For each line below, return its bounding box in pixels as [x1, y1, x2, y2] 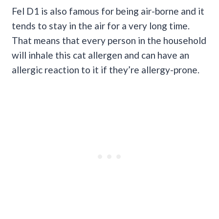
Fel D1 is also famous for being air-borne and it [12, 5, 204, 17]
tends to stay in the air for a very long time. [12, 20, 190, 32]
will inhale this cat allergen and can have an [12, 49, 189, 61]
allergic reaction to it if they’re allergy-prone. [12, 64, 199, 76]
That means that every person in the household [12, 35, 206, 46]
